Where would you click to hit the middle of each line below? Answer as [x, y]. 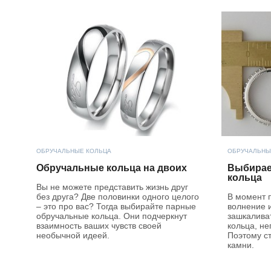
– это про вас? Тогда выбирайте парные [116, 206]
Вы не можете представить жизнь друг [112, 187]
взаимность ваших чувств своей [99, 225]
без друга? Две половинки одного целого [118, 196]
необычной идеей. [73, 235]
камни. [241, 245]
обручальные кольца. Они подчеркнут [112, 216]
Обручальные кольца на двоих [112, 168]
